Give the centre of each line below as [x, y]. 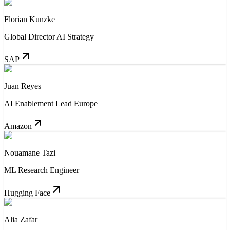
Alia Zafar [21, 220]
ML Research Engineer [42, 170]
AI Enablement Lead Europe [51, 104]
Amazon [18, 126]
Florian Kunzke [30, 20]
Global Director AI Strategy [49, 37]
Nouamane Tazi [30, 153]
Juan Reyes [23, 86]
